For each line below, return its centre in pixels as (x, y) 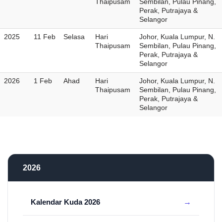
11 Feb (45, 37)
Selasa (74, 37)
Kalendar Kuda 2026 (65, 202)
